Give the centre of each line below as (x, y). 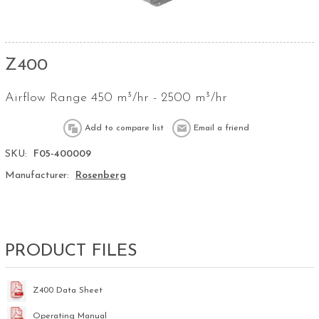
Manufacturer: (37, 176)
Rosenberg (100, 176)
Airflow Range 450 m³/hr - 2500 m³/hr (116, 98)
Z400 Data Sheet (67, 290)
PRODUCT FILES (71, 252)
